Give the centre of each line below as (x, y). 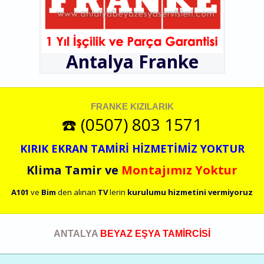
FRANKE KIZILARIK (132, 106)
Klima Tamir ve (74, 170)
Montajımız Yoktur (179, 170)
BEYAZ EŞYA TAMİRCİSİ (155, 233)
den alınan (77, 192)
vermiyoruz (230, 192)
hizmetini (187, 192)
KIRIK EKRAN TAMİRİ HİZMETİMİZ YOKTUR (132, 148)
